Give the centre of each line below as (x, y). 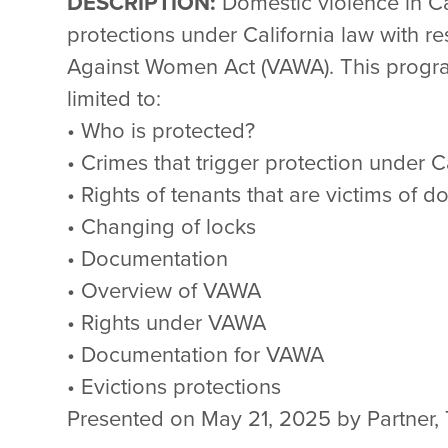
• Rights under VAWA (167, 322)
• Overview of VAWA (164, 290)
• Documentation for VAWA (196, 354)
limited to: (114, 98)
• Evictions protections (174, 386)
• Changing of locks (162, 226)
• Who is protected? (161, 130)
